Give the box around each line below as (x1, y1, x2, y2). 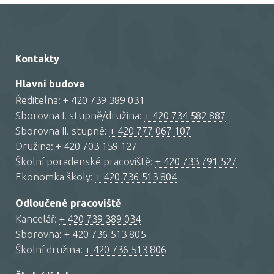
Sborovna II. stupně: (15, 124, 109, 136)
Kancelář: (15, 213, 59, 225)
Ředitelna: (15, 94, 63, 106)
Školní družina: (15, 243, 85, 256)
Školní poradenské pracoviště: (15, 155, 155, 167)
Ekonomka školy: (15, 170, 95, 182)
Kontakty (15, 53, 59, 65)
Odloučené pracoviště (15, 198, 122, 209)
